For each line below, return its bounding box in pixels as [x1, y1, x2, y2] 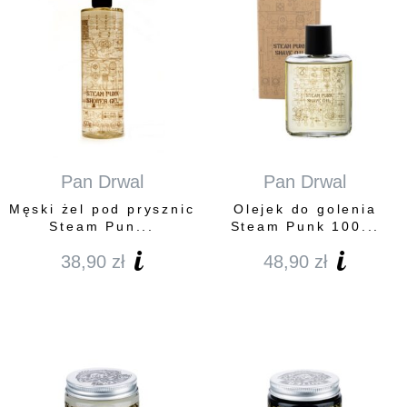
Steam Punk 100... [230, 219, 381, 234]
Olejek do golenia [233, 202, 377, 217]
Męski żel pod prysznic [8, 202, 195, 217]
